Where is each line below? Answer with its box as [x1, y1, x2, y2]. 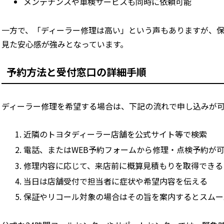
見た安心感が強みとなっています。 [1, 37, 128, 50]
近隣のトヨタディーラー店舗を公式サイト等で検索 [23, 128, 207, 140]
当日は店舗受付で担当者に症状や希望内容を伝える [23, 174, 207, 187]
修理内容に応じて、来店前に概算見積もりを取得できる [23, 159, 223, 171]
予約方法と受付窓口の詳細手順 [6, 64, 147, 79]
